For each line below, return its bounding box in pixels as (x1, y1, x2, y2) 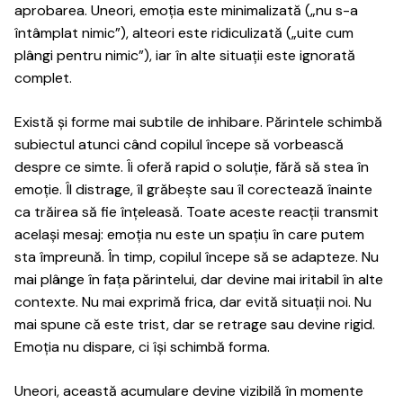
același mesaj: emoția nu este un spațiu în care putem (14, 225, 364, 244)
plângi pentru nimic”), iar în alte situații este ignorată (14, 46, 355, 65)
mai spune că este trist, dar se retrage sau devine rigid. (14, 315, 375, 334)
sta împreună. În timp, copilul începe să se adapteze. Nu (14, 247, 379, 266)
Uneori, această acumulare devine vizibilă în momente (14, 381, 363, 400)
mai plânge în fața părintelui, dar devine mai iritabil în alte (14, 270, 383, 289)
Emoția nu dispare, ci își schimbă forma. (14, 337, 270, 356)
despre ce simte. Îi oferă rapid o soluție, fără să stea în (14, 157, 369, 176)
